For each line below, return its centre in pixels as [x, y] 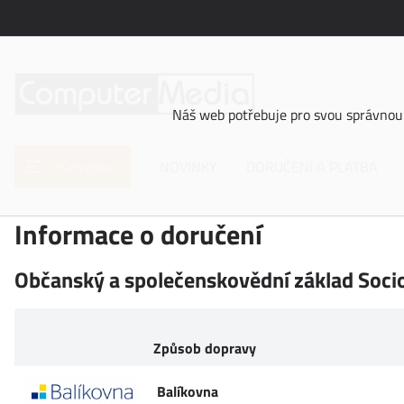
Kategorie [87, 167]
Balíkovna [188, 391]
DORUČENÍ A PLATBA [312, 167]
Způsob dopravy [205, 348]
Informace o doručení [138, 234]
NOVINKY [188, 167]
